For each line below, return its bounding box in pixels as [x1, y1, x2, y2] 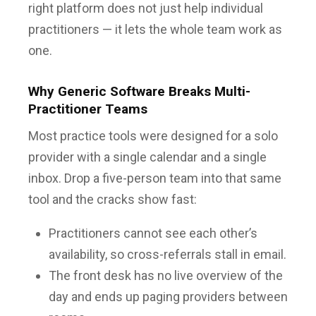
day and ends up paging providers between [48, 289, 288, 305]
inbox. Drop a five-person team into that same [28, 171, 281, 186]
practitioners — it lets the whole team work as [28, 21, 282, 37]
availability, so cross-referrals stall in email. [48, 247, 286, 262]
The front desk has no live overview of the [48, 268, 283, 284]
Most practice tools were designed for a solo [28, 128, 278, 144]
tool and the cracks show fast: [28, 192, 197, 207]
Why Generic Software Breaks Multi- [28, 83, 250, 100]
